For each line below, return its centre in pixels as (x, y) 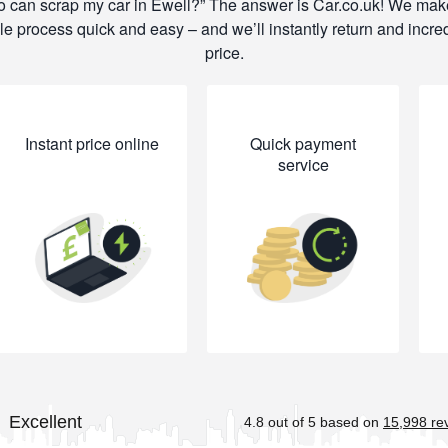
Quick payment (303, 143)
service (303, 164)
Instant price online (91, 143)
